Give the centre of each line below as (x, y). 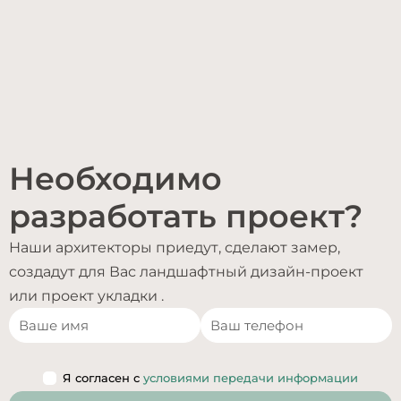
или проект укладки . (86, 296)
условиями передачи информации (251, 378)
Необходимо (115, 179)
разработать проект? (186, 216)
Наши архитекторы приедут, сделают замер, (175, 247)
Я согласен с (103, 378)
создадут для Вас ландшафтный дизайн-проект (186, 272)
